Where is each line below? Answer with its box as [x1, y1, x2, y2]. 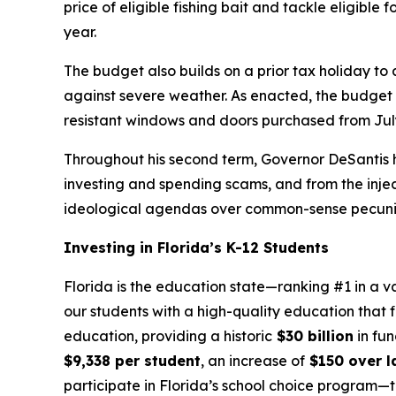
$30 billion [272, 327, 354, 345]
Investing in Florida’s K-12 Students [64, 239, 329, 256]
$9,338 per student [64, 352, 201, 369]
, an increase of [201, 352, 305, 369]
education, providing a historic [64, 327, 272, 345]
